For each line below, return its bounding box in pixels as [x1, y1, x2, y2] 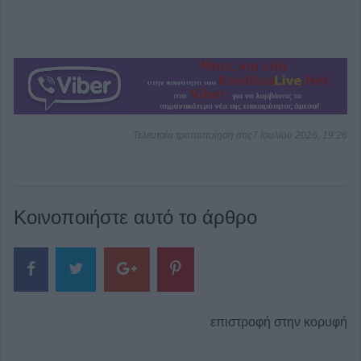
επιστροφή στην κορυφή [210, 315, 347, 330]
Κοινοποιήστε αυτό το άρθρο [14, 205, 257, 228]
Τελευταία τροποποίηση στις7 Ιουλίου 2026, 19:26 [133, 129, 347, 141]
